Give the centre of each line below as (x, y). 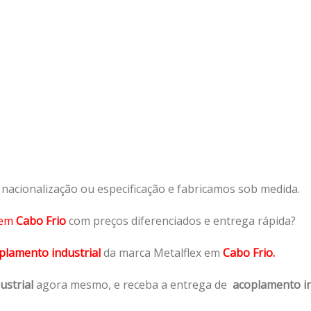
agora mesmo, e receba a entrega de (133, 284)
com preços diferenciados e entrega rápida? (182, 220)
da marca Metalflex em (162, 252)
